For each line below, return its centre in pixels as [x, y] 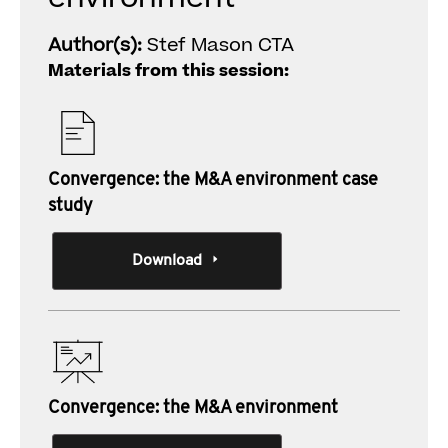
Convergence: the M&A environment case [213, 180]
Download [166, 261]
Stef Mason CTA [220, 45]
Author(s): [97, 45]
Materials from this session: [168, 71]
